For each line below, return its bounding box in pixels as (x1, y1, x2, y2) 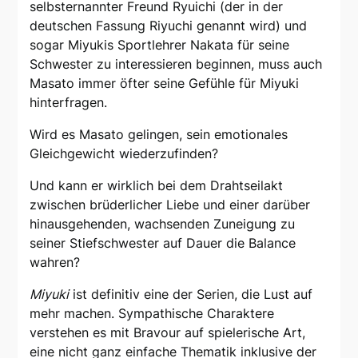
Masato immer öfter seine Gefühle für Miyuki (30, 74, 300, 91)
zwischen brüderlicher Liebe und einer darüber (30, 196, 311, 213)
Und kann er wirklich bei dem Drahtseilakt (30, 177, 284, 193)
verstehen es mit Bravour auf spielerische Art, (30, 324, 306, 340)
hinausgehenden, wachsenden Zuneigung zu (30, 215, 296, 232)
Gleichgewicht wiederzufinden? (30, 145, 219, 161)
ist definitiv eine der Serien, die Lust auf (69, 285, 313, 302)
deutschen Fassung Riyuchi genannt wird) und (30, 17, 308, 34)
